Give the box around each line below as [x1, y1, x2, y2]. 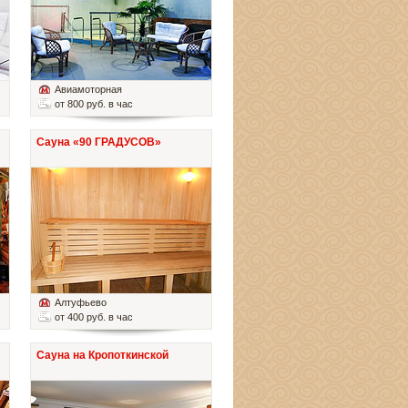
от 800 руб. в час [55, 98, 133, 110]
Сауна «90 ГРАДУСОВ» [36, 136, 161, 149]
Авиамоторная [55, 84, 122, 96]
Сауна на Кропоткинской [36, 349, 168, 362]
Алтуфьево [55, 297, 107, 309]
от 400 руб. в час [55, 311, 133, 323]
